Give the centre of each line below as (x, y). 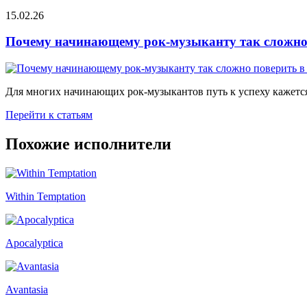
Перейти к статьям (49, 115)
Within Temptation (46, 196)
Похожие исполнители (88, 144)
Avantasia (27, 289)
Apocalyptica (34, 243)
